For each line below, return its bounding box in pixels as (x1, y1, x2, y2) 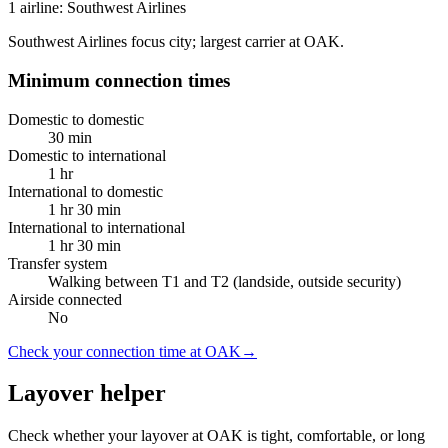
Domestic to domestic (8, 110, 144, 128)
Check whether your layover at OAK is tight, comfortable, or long (8, 427, 425, 445)
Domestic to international (8, 146, 166, 164)
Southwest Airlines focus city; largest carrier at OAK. (8, 33, 344, 51)
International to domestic (8, 182, 163, 200)
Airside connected (8, 290, 122, 308)
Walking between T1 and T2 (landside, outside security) (48, 272, 401, 290)
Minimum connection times (8, 69, 230, 91)
